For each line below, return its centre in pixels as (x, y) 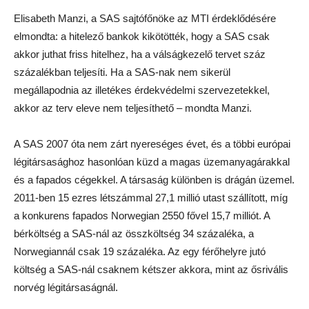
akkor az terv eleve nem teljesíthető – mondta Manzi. (133, 108)
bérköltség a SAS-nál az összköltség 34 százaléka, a (134, 233)
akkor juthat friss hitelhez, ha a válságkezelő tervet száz (140, 54)
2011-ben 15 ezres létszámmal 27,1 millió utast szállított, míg (151, 198)
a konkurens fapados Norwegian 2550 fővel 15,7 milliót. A (142, 216)
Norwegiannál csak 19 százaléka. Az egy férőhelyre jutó (140, 251)
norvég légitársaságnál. (66, 287)
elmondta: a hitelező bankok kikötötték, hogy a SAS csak (142, 36)
